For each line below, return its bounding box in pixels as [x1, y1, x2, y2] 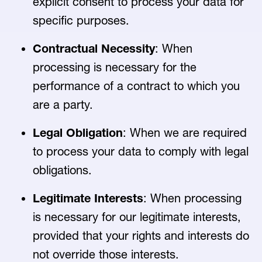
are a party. [33, 98, 93, 112]
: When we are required [123, 126, 247, 140]
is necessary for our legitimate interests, [33, 210, 241, 224]
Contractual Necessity [33, 42, 155, 56]
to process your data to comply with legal [33, 144, 249, 158]
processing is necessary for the [33, 60, 196, 74]
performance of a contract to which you [33, 79, 240, 93]
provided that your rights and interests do [33, 229, 249, 243]
